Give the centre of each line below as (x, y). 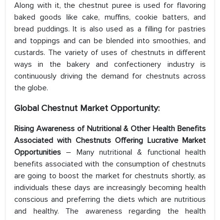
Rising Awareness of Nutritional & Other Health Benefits (110, 129)
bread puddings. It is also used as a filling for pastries (110, 29)
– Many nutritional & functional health (136, 152)
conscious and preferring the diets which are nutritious (110, 200)
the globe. (31, 88)
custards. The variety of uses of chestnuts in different (110, 53)
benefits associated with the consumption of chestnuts (110, 164)
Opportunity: (135, 108)
